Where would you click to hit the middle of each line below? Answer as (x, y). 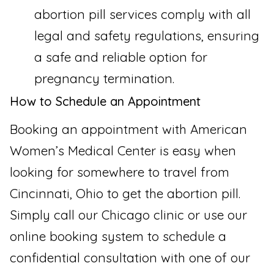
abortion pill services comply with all (143, 14)
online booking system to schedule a (118, 236)
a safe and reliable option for (121, 57)
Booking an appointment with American (128, 129)
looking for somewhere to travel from (120, 172)
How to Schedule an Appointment (105, 102)
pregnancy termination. (104, 79)
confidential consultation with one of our (130, 258)
